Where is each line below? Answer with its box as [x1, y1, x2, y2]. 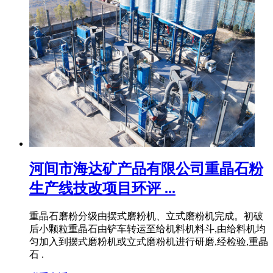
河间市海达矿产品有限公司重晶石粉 [29, 161, 263, 177]
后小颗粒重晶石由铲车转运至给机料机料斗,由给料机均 [29, 224, 266, 235]
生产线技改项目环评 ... [29, 180, 175, 197]
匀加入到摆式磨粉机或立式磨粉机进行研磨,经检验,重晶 [29, 236, 268, 247]
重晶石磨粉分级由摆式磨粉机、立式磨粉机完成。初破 [29, 211, 263, 222]
